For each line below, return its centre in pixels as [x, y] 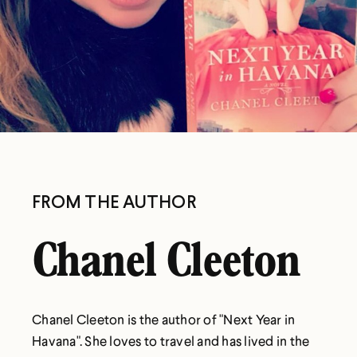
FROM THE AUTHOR [114, 202]
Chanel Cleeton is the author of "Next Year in [164, 320]
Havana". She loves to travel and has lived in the [171, 341]
